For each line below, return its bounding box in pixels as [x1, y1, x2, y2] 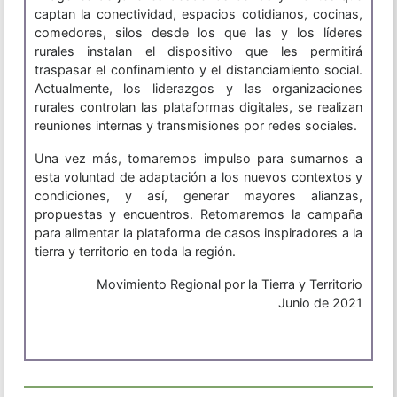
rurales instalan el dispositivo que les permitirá [34, 43, 363, 59]
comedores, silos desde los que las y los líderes [34, 25, 363, 41]
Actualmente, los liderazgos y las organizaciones [34, 81, 363, 97]
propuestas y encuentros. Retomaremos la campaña [34, 206, 363, 222]
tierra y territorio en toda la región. [34, 244, 236, 260]
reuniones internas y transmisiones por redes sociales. [34, 118, 357, 134]
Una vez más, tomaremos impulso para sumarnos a [34, 151, 363, 167]
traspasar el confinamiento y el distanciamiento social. [34, 62, 363, 78]
